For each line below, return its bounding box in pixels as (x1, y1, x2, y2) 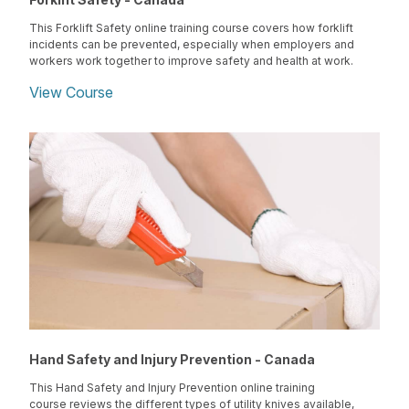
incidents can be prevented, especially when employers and (29, 37, 354, 52)
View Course (29, 83, 113, 102)
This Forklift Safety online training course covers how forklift (29, 21, 353, 36)
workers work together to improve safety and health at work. (29, 54, 353, 68)
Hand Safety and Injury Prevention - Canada (29, 351, 315, 368)
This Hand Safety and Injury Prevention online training (29, 381, 315, 395)
